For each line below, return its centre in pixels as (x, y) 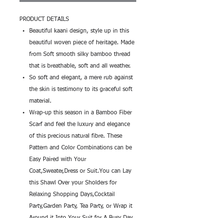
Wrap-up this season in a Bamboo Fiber (81, 113)
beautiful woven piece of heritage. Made (82, 43)
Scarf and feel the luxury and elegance (80, 125)
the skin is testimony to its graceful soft (81, 90)
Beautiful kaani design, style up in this (79, 31)
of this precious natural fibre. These (76, 136)
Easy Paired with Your (58, 160)
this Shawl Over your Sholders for (73, 183)
